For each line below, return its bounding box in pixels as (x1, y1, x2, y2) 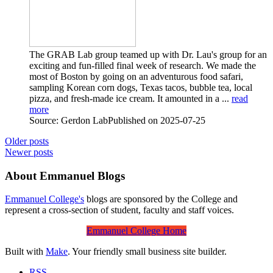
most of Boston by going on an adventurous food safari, (29, 71, 243, 82)
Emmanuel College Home (87, 225, 186, 236)
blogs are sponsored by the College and (84, 194, 238, 205)
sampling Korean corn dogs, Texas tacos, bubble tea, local (29, 82, 252, 93)
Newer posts (5, 146, 53, 157)
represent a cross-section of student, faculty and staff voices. (5, 205, 234, 216)
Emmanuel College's (5, 194, 84, 205)
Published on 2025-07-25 (108, 115, 205, 126)
